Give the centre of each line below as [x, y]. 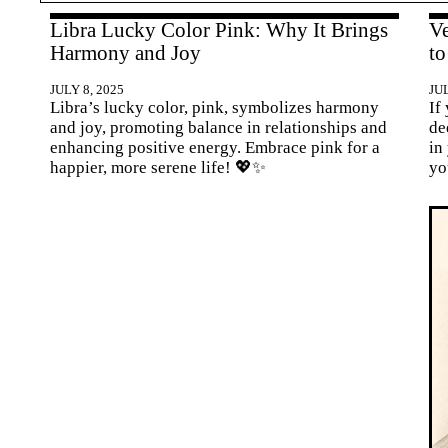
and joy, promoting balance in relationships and [218, 127]
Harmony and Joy [125, 53]
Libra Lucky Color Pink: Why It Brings [219, 30]
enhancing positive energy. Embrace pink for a [215, 147]
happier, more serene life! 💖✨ [158, 167]
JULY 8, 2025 [87, 89]
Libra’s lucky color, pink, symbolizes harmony [214, 107]
